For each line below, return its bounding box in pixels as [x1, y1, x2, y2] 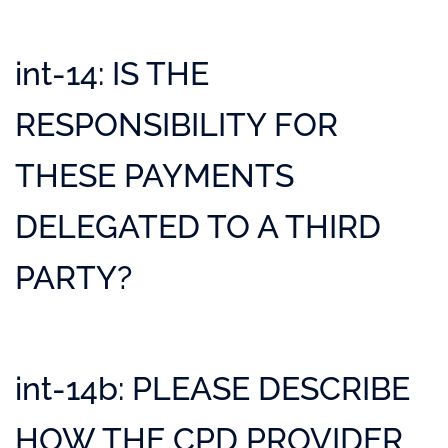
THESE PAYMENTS [15, 157, 294, 194]
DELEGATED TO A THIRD [15, 208, 381, 245]
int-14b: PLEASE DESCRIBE [15, 370, 410, 407]
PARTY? [15, 259, 132, 296]
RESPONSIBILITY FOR [15, 106, 338, 143]
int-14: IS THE [15, 55, 209, 92]
